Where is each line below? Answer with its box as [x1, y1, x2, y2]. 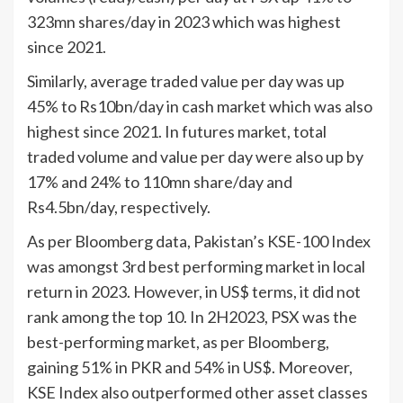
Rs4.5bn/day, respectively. [27, 196, 210, 217]
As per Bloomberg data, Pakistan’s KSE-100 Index [27, 230, 371, 251]
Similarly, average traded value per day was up [27, 70, 345, 91]
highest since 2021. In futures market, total [27, 121, 327, 141]
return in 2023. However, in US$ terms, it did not [27, 281, 361, 301]
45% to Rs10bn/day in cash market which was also [27, 95, 372, 116]
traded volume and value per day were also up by [27, 146, 363, 166]
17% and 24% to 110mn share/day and [27, 171, 292, 192]
